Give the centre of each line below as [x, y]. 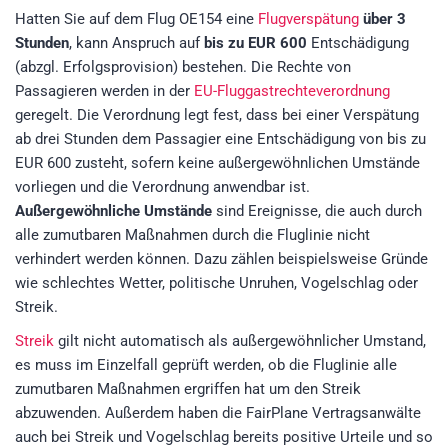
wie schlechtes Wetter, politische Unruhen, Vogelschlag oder [216, 282]
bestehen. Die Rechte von [266, 66]
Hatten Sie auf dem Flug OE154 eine [136, 18]
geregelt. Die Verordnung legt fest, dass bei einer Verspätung [217, 114]
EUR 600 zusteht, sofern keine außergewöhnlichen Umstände [217, 162]
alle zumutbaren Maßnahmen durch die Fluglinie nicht [192, 234]
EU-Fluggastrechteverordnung [292, 90]
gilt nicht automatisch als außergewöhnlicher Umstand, [240, 340]
